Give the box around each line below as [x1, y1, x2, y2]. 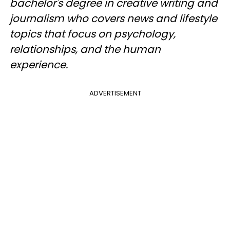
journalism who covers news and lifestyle [10, 11, 217, 26]
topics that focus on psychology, [10, 27, 176, 41]
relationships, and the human [10, 42, 161, 56]
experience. [10, 57, 68, 72]
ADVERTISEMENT [89, 88, 141, 98]
